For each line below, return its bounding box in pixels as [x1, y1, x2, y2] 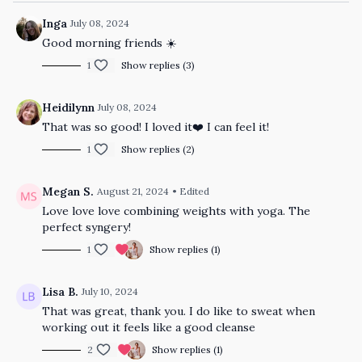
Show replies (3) [121, 59, 195, 71]
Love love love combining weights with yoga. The [42, 204, 310, 218]
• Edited [172, 185, 209, 197]
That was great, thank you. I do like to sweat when [42, 304, 315, 318]
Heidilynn [42, 100, 95, 115]
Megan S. [42, 184, 94, 199]
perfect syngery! [42, 220, 131, 234]
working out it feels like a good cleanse [42, 320, 255, 335]
